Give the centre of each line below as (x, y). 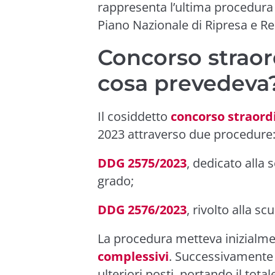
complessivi (133, 256)
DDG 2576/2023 (142, 210)
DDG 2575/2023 (142, 163)
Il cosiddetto (134, 116)
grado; (116, 181)
